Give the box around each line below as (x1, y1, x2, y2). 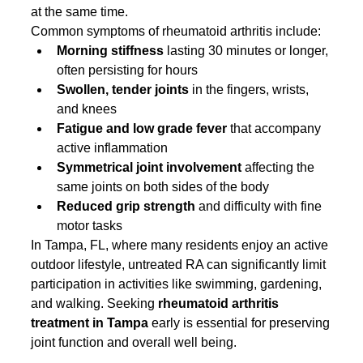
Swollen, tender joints (57, 82, 190, 96)
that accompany (227, 121, 325, 135)
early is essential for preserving (148, 315, 334, 330)
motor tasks (57, 218, 123, 233)
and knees (57, 101, 117, 116)
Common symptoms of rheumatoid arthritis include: (31, 23, 322, 38)
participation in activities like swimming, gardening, (31, 276, 326, 291)
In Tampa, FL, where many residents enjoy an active (31, 237, 332, 252)
